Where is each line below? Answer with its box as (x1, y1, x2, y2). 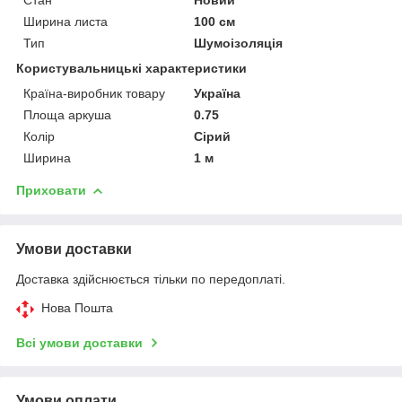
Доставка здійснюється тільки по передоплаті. (16, 271, 285, 286)
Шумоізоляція (194, 35, 284, 50)
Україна (194, 85, 241, 100)
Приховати (16, 182, 86, 197)
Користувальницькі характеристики (16, 60, 247, 75)
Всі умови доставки (16, 335, 143, 350)
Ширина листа (23, 13, 108, 29)
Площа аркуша (23, 107, 111, 122)
